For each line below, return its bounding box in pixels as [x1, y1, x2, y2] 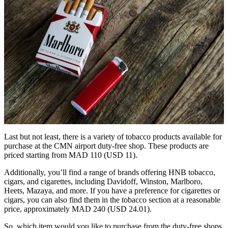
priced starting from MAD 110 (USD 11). [4, 150, 137, 159]
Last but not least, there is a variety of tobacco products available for [4, 132, 222, 141]
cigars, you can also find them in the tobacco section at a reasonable [4, 195, 220, 204]
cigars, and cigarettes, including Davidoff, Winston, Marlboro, [4, 177, 203, 186]
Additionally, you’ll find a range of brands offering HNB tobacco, [4, 167, 215, 177]
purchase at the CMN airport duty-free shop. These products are [4, 141, 209, 150]
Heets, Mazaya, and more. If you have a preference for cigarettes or [4, 186, 220, 195]
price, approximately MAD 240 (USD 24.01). [4, 204, 152, 213]
